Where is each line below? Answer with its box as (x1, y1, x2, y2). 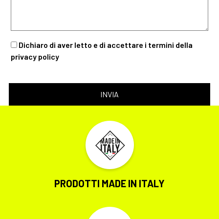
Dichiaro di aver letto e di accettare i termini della (19, 40, 193, 50)
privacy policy (11, 52, 59, 62)
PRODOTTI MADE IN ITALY (54, 177, 165, 190)
